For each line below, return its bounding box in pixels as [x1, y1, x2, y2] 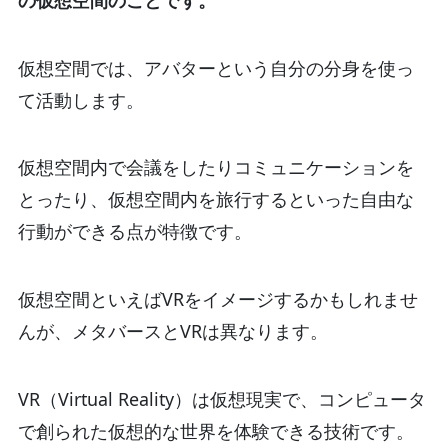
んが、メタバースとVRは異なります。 [17, 319, 328, 344]
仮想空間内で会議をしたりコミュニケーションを [17, 155, 414, 180]
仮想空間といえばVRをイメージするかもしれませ [17, 287, 418, 312]
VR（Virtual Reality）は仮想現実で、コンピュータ [17, 387, 426, 412]
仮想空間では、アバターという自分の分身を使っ [17, 55, 414, 80]
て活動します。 [17, 87, 144, 112]
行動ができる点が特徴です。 [17, 219, 252, 244]
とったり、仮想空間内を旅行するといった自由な [17, 187, 414, 212]
